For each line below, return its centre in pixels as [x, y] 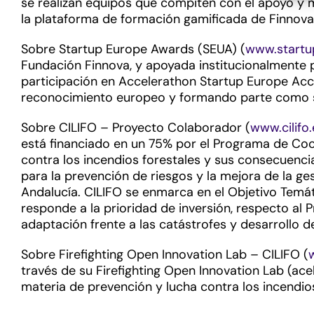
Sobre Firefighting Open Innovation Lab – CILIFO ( [165, 254]
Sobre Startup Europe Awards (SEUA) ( [133, 49]
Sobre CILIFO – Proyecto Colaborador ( [136, 128]
